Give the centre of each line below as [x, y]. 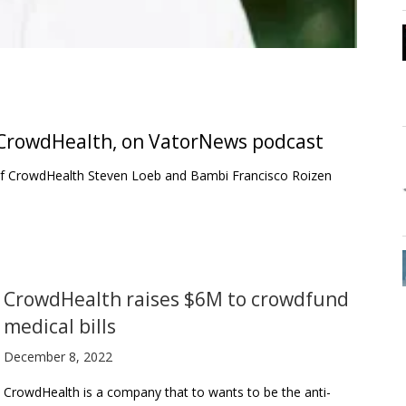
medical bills [60, 326]
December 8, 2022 [58, 356]
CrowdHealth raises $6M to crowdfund [176, 299]
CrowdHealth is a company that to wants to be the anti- [167, 391]
